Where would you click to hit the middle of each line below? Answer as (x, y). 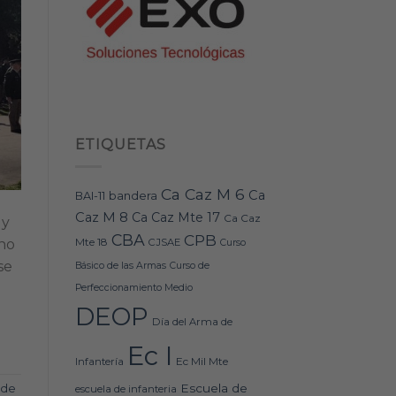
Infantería (99, 361)
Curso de (189, 265)
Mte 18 (91, 241)
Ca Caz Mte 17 (175, 217)
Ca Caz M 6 (202, 194)
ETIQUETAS (120, 144)
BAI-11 (90, 195)
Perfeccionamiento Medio (133, 287)
